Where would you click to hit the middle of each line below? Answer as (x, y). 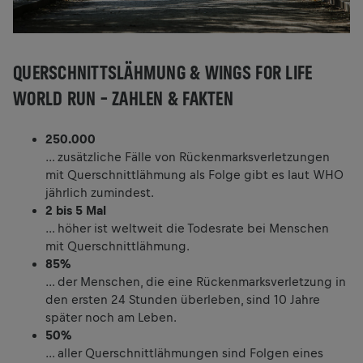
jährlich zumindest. (100, 192)
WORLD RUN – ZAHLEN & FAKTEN (124, 98)
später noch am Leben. (111, 317)
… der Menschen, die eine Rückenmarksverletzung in (196, 281)
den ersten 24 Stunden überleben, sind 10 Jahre (183, 299)
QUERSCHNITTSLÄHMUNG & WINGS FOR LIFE (163, 72)
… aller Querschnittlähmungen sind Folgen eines (184, 352)
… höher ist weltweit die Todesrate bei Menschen (187, 228)
